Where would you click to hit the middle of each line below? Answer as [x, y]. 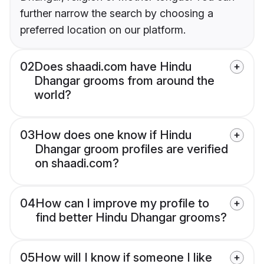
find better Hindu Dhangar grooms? [131, 218]
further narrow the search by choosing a [117, 14]
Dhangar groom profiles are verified [131, 149]
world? [53, 95]
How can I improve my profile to [122, 204]
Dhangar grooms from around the [124, 81]
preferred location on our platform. [103, 30]
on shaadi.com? [77, 164]
